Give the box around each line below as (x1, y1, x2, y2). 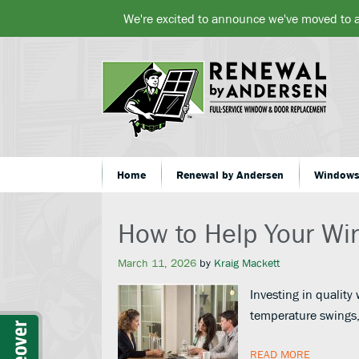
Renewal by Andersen (176, 168, 284, 181)
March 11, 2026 (118, 256, 196, 269)
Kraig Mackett (214, 256, 280, 269)
